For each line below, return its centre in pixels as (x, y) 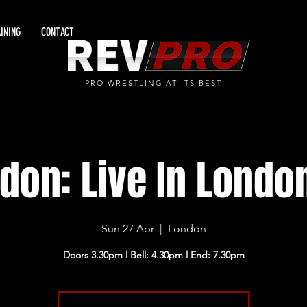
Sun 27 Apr (127, 229)
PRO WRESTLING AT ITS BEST (153, 83)
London (187, 229)
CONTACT (58, 32)
